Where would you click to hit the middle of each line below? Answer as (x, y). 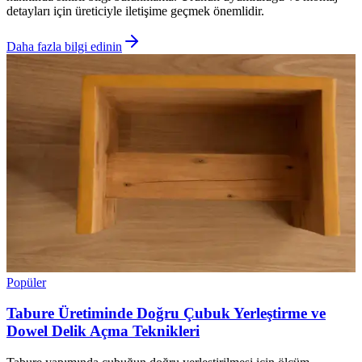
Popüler (26, 282)
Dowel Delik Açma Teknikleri (103, 331)
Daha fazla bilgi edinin (64, 46)
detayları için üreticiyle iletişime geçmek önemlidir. (135, 11)
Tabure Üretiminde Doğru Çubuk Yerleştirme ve (166, 314)
